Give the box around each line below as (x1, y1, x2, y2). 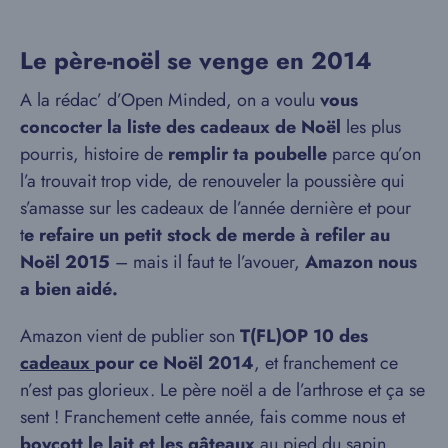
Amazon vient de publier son (20, 323, 235, 349)
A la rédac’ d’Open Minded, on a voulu (20, 87, 320, 113)
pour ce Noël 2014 (95, 350, 254, 376)
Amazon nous (305, 249, 417, 275)
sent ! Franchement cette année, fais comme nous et (20, 404, 405, 430)
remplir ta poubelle (168, 141, 327, 167)
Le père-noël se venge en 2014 (20, 43, 372, 78)
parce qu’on (327, 141, 421, 167)
